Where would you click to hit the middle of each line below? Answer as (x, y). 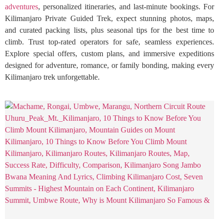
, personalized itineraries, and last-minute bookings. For (126, 7)
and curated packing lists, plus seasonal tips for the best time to (109, 30)
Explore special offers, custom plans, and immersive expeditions (109, 54)
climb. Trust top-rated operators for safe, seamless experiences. (109, 42)
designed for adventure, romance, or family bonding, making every (109, 65)
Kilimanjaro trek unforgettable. (52, 77)
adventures (22, 7)
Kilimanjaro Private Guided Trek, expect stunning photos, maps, (109, 18)
